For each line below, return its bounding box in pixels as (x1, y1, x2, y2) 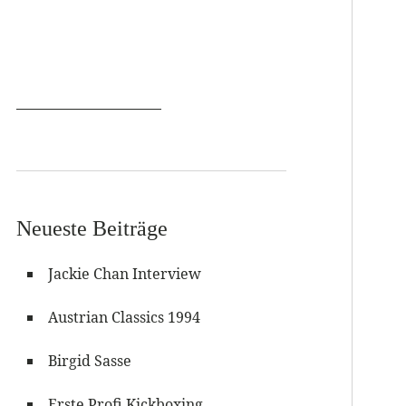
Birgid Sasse (48, 351, 132, 371)
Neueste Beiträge (16, 216, 169, 240)
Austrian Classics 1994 (48, 307, 201, 327)
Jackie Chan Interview (48, 264, 202, 284)
